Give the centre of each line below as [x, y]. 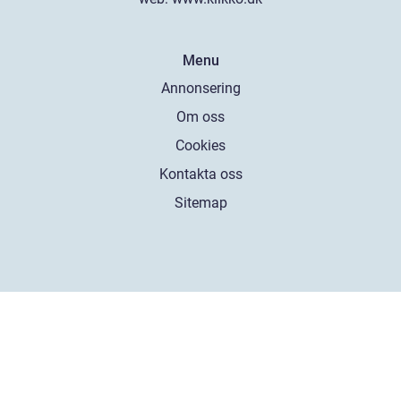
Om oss [200, 117]
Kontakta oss [200, 174]
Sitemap [200, 203]
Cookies [200, 145]
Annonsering [200, 88]
